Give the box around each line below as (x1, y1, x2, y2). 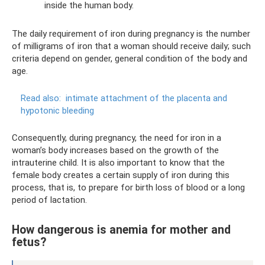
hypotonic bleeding (21, 105, 94, 116)
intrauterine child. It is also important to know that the (12, 157, 225, 168)
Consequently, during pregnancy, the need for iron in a (12, 132, 221, 143)
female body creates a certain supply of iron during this (12, 170, 230, 180)
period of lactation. (12, 195, 87, 205)
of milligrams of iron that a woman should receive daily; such (12, 41, 251, 51)
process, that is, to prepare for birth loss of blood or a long (12, 182, 245, 193)
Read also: (21, 93, 61, 104)
